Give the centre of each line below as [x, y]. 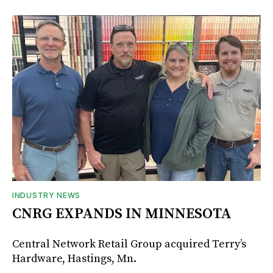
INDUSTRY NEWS [47, 195]
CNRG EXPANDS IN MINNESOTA [122, 214]
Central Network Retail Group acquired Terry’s [129, 244]
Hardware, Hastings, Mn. [74, 258]
